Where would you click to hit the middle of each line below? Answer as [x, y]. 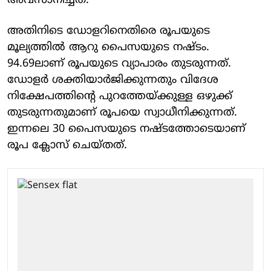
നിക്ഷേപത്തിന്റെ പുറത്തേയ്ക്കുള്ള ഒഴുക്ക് [120, 96]
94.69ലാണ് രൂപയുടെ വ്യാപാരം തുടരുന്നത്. [119, 64]
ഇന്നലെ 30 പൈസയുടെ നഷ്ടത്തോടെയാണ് [126, 129]
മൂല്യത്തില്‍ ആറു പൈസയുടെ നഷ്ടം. [108, 47]
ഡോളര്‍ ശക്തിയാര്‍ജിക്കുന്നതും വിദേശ [113, 80]
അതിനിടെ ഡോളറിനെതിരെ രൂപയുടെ [109, 31]
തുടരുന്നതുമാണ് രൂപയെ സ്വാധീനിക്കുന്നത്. [122, 113]
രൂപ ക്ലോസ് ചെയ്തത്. [67, 145]
